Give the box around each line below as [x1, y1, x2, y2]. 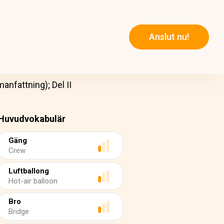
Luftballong [8, 166, 49, 175]
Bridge [8, 207, 29, 216]
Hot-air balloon [8, 176, 57, 185]
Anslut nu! [149, 31, 189, 42]
